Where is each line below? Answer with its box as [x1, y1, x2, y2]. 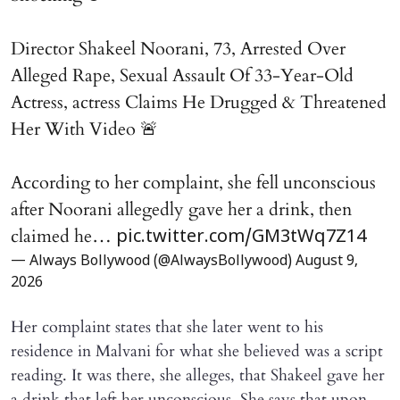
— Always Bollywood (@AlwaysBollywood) [11, 252, 296, 271]
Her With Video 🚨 [11, 116, 158, 141]
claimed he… [11, 223, 116, 248]
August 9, [296, 252, 358, 271]
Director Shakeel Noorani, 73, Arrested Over [11, 36, 346, 61]
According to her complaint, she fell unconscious [11, 170, 376, 195]
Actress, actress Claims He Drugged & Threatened [11, 89, 387, 114]
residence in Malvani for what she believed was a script [11, 339, 383, 362]
